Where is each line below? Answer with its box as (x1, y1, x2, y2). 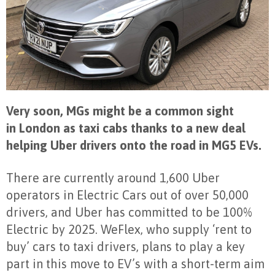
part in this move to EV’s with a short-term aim (6, 257, 265, 271)
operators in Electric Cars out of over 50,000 (6, 188, 249, 203)
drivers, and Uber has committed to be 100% (6, 205, 252, 220)
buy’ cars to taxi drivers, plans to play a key (6, 239, 245, 254)
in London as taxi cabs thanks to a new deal (6, 121, 246, 136)
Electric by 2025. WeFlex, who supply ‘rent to (6, 222, 252, 237)
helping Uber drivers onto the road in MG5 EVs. (6, 138, 265, 153)
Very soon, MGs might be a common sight (6, 104, 234, 118)
